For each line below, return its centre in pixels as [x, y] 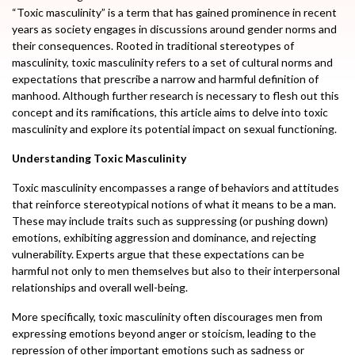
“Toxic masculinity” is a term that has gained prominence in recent [174, 12]
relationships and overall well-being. [100, 287]
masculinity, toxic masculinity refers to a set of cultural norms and [172, 62]
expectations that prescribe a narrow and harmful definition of [165, 79]
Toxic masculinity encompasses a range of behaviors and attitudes [176, 187]
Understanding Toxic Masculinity [99, 158]
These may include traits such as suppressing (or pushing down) [170, 221]
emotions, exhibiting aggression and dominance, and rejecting [164, 237]
